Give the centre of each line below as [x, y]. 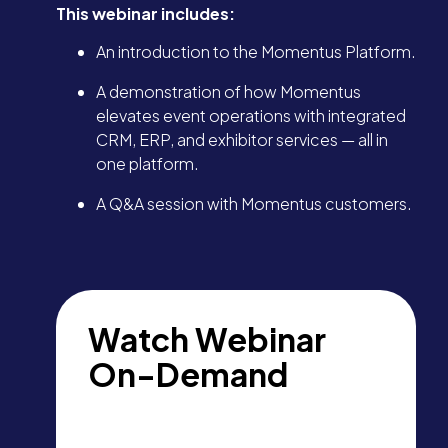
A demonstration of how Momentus [228, 92]
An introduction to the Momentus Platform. [256, 52]
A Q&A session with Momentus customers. [254, 204]
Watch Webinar [207, 339]
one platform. [147, 164]
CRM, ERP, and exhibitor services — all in [242, 140]
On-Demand [188, 374]
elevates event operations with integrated [251, 116]
